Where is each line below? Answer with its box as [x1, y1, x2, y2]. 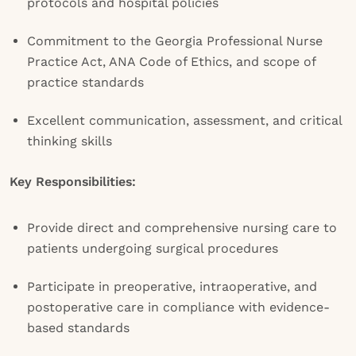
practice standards [27, 75, 144, 90]
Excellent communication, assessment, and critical [27, 113, 342, 128]
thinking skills [27, 133, 112, 149]
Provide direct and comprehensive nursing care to [27, 220, 337, 235]
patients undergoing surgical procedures [27, 241, 278, 256]
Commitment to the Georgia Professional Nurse [27, 33, 323, 48]
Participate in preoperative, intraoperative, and [27, 279, 317, 294]
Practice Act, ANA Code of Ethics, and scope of [27, 54, 315, 69]
